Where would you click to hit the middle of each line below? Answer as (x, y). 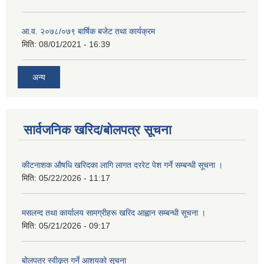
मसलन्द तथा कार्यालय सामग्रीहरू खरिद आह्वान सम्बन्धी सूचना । (114, 213)
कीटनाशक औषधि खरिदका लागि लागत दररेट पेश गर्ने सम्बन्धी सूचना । (122, 165)
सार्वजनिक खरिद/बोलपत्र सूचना (98, 130)
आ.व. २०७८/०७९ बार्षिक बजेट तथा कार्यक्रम (88, 31)
